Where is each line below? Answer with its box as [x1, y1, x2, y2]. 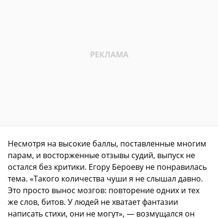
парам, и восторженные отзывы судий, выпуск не [8, 149, 195, 161]
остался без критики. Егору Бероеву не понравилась [8, 161, 207, 172]
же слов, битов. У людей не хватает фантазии [8, 196, 178, 207]
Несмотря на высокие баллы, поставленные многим [8, 138, 206, 149]
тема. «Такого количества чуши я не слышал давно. [8, 173, 203, 184]
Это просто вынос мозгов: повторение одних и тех [8, 184, 200, 196]
